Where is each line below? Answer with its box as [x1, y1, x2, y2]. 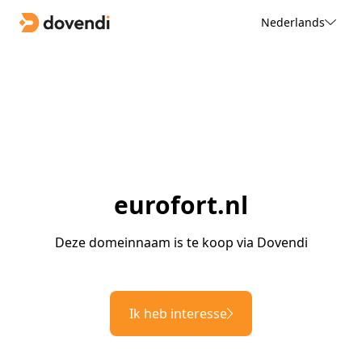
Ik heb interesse [129, 305, 227, 323]
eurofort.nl [114, 188, 248, 222]
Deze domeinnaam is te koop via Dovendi [54, 234, 308, 252]
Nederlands [260, 14, 325, 30]
